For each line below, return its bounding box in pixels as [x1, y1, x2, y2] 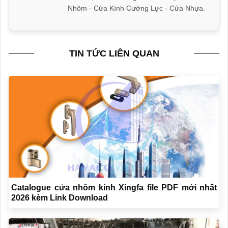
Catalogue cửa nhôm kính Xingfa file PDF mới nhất [11, 183, 217, 192]
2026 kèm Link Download [11, 193, 108, 203]
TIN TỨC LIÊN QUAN [69, 48, 159, 59]
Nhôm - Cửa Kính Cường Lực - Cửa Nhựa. [68, 4, 205, 13]
